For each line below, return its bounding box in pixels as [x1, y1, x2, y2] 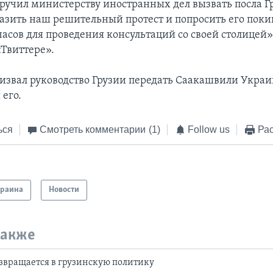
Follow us [188, 124, 230, 135]
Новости [49, 185, 80, 195]
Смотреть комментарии [40, 124, 146, 135]
